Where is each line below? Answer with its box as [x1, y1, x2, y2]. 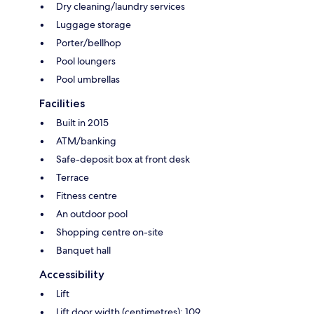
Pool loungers [56, 55, 116, 68]
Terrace [56, 171, 89, 184]
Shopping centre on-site [56, 226, 163, 239]
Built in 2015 [56, 116, 109, 130]
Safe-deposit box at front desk [56, 153, 190, 166]
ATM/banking [56, 135, 116, 148]
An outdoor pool [56, 207, 128, 221]
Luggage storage [56, 18, 131, 32]
